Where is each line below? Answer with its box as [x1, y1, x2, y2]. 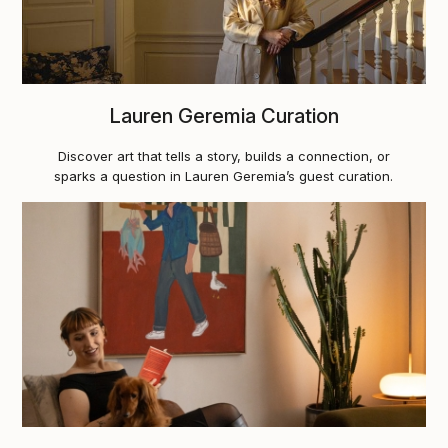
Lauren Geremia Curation [109, 103, 339, 128]
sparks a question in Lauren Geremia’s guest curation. [54, 167, 394, 184]
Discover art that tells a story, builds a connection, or [57, 147, 390, 164]
